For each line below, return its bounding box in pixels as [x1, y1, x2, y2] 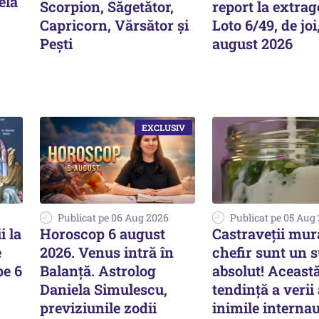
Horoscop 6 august [40, 224, 165, 244]
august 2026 [212, 33, 293, 53]
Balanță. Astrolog [40, 261, 156, 281]
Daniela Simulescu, [40, 280, 167, 299]
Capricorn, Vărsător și [40, 15, 189, 34]
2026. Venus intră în [40, 243, 174, 262]
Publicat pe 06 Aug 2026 [58, 211, 169, 225]
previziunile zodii [40, 298, 157, 318]
